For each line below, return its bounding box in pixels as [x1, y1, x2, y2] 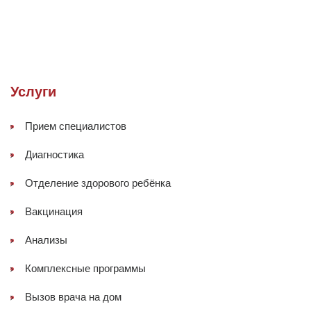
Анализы [25, 234, 67, 246]
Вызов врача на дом [25, 291, 121, 303]
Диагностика [25, 149, 84, 161]
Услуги [10, 84, 56, 100]
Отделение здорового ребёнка [25, 177, 171, 190]
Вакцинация [25, 205, 83, 218]
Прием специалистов [25, 120, 126, 133]
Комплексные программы [25, 262, 146, 275]
